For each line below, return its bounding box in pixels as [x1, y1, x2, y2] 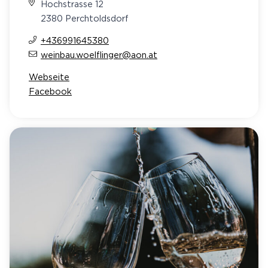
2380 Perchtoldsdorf [41, 13, 129, 23]
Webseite [29, 72, 69, 81]
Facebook [29, 86, 72, 96]
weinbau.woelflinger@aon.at [41, 50, 157, 59]
